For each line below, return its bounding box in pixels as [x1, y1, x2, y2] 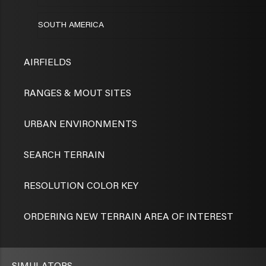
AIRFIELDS [24, 58, 71, 68]
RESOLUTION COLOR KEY [24, 182, 138, 192]
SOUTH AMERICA [38, 21, 104, 30]
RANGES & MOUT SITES [24, 89, 131, 99]
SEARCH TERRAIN [24, 151, 105, 161]
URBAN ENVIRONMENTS [24, 120, 137, 130]
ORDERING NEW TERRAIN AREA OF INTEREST [24, 213, 233, 223]
